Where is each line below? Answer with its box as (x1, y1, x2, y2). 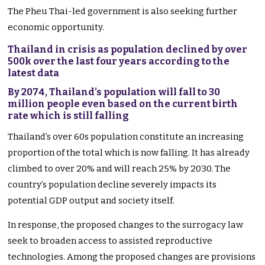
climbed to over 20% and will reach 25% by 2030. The (8, 163, 231, 174)
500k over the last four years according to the (8, 56, 230, 67)
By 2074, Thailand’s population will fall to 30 (8, 86, 221, 98)
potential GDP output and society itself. (8, 195, 175, 206)
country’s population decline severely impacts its (8, 179, 217, 190)
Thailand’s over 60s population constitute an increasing (8, 131, 244, 143)
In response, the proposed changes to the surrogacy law (8, 219, 244, 231)
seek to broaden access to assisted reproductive (8, 235, 213, 247)
